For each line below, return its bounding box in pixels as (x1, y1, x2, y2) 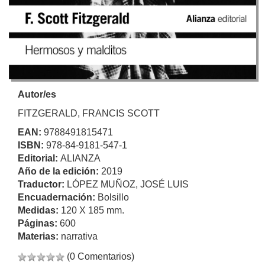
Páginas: (18, 218, 60, 228)
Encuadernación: (18, 192, 98, 202)
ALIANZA (60, 153, 101, 163)
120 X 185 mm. (61, 205, 124, 215)
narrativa (61, 231, 98, 241)
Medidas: (18, 205, 61, 215)
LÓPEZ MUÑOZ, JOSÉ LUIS (67, 179, 189, 189)
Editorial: (18, 153, 60, 163)
